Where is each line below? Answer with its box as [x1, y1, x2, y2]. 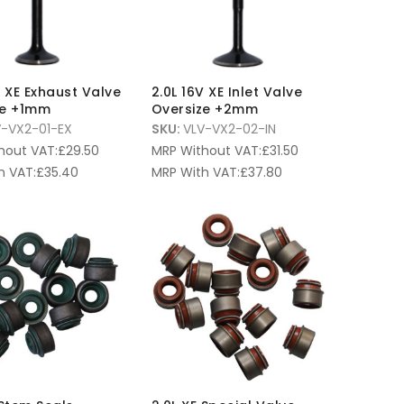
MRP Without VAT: [151, 142, 262, 161]
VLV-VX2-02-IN [182, 120, 276, 139]
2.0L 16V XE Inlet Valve [151, 83, 302, 102]
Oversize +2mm [151, 100, 258, 119]
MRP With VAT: [151, 163, 240, 182]
